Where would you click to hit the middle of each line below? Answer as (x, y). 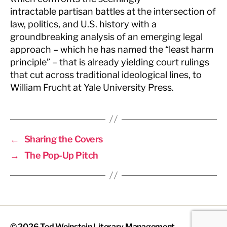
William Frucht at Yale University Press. (92, 87)
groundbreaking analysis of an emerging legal (106, 36)
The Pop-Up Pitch (61, 155)
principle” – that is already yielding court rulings (110, 62)
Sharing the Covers (63, 139)
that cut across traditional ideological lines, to (106, 74)
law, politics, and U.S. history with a (83, 24)
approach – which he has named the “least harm (112, 49)
